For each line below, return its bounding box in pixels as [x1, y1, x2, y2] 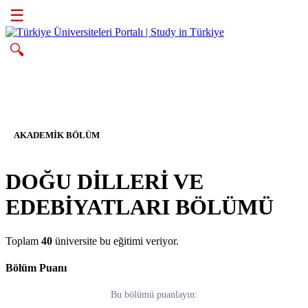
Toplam [5, 234, 41, 247]
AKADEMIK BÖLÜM [14, 131, 100, 140]
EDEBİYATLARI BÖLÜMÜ [5, 195, 274, 220]
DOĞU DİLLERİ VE [5, 169, 203, 195]
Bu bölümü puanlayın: [111, 289, 197, 300]
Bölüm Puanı [5, 262, 67, 274]
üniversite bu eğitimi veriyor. [52, 234, 179, 247]
